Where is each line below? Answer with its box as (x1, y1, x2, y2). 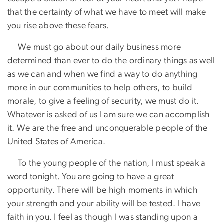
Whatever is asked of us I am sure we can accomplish (7, 110, 210, 119)
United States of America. (7, 137, 106, 146)
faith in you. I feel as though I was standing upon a (7, 212, 198, 222)
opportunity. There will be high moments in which (7, 185, 198, 195)
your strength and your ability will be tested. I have (7, 199, 201, 208)
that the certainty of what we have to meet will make (7, 7, 206, 17)
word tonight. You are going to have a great (7, 172, 174, 181)
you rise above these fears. (7, 21, 109, 30)
